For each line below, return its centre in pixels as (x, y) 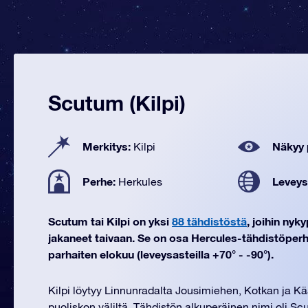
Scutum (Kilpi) (117, 103)
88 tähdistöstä (209, 221)
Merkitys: (108, 146)
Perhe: (100, 181)
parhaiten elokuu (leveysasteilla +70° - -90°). (161, 254)
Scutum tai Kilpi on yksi (110, 221)
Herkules (140, 181)
